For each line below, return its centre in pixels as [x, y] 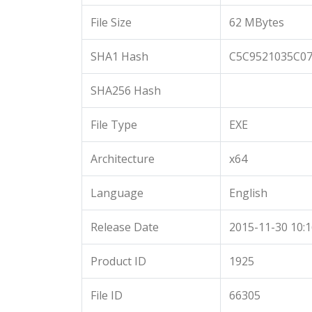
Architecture [123, 159]
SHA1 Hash [119, 56]
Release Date [125, 227]
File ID [107, 295]
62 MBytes [257, 22]
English [248, 193]
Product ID [118, 261]
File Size [111, 22]
